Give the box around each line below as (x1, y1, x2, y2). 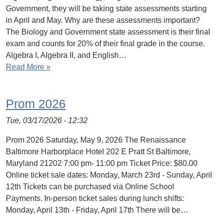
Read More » (6, 63, 51, 71)
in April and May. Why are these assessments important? (6, 16, 200, 24)
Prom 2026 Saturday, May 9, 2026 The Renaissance (6, 136, 186, 144)
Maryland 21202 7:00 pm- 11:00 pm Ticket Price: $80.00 (6, 159, 198, 167)
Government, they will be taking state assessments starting (6, 4, 207, 13)
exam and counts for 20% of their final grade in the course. (6, 39, 205, 48)
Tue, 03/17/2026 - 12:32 (6, 116, 88, 125)
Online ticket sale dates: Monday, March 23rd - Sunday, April (6, 171, 212, 179)
